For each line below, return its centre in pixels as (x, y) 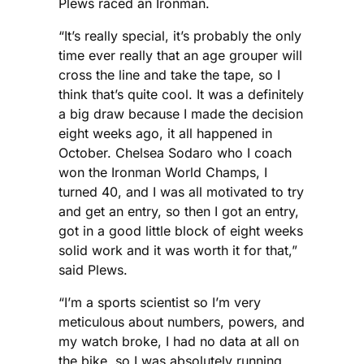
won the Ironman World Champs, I (163, 172)
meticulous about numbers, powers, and (182, 321)
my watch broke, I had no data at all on (179, 341)
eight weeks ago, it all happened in (165, 133)
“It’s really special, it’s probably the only (180, 35)
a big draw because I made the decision (181, 113)
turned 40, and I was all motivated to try (181, 191)
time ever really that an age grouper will (180, 55)
